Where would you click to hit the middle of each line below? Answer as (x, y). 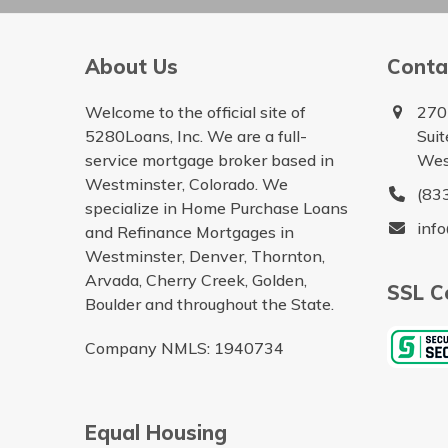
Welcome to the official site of (195, 111)
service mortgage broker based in (209, 159)
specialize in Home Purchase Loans (216, 207)
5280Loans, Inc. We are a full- (195, 135)
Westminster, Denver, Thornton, (204, 255)
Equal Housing (155, 432)
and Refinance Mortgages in (189, 231)
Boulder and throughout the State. (209, 303)
